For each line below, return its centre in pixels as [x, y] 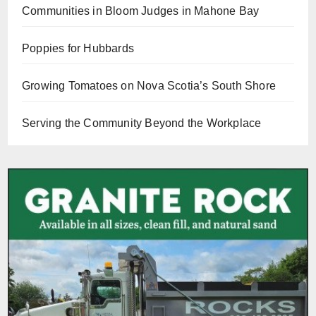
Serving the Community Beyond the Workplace [142, 123]
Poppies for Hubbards [78, 48]
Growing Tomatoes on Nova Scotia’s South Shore [149, 85]
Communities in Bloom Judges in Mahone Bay [141, 11]
